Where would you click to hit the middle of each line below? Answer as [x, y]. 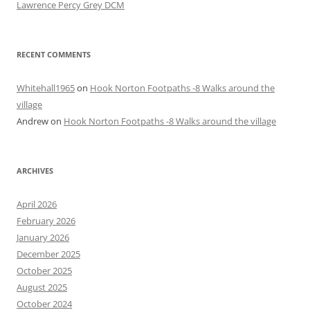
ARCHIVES [35, 171]
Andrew [33, 121]
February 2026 [46, 221]
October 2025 [44, 271]
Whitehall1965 [46, 88]
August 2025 [42, 288]
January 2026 [43, 238]
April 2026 [37, 204]
